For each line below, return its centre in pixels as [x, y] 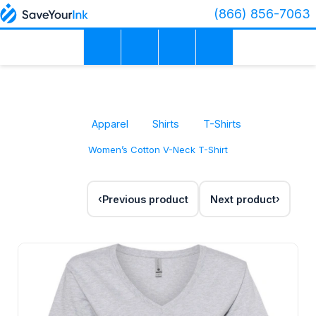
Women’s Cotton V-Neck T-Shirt [158, 150]
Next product [243, 199]
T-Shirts [222, 124]
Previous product [145, 199]
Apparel [110, 124]
